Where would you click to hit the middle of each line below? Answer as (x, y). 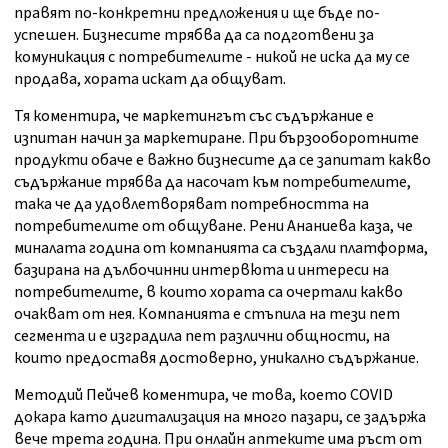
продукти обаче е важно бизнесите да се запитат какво (222, 160)
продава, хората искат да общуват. (150, 79)
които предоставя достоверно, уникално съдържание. (216, 358)
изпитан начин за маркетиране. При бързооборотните (216, 138)
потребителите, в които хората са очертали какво (208, 292)
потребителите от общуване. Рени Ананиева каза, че (213, 226)
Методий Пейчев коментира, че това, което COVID (203, 395)
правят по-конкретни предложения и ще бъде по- (197, 13)
